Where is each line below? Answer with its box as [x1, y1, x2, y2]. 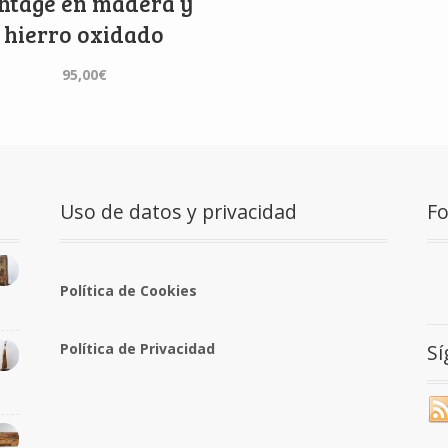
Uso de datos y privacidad [59, 197, 297, 225]
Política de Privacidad [59, 339, 215, 359]
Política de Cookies [59, 280, 197, 300]
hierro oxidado [4, 18, 165, 49]
